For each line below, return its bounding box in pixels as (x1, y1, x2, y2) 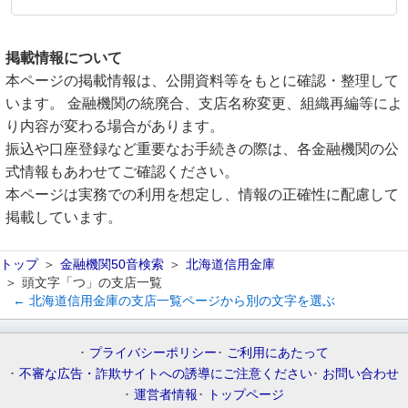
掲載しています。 (5, 209, 122, 225)
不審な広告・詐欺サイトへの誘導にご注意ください (19, 366, 312, 381)
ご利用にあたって (227, 345, 329, 360)
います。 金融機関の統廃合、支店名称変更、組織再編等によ (5, 96, 403, 111)
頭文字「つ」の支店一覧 (22, 275, 162, 290)
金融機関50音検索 (60, 257, 164, 271)
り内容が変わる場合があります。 (5, 118, 224, 134)
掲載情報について (5, 50, 122, 66)
